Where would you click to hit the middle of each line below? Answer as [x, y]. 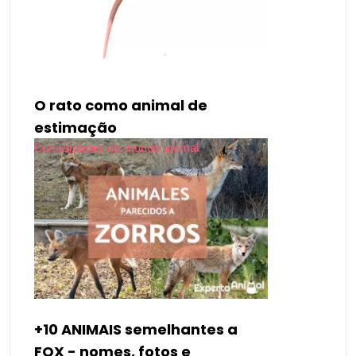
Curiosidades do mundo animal [117, 147]
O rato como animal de [121, 105]
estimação [75, 127]
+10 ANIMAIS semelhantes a [136, 329]
